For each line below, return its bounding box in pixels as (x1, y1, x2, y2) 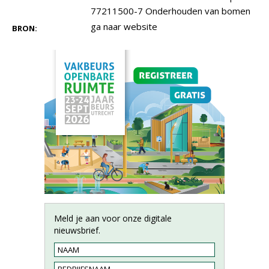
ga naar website (91, 20, 157, 32)
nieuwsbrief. (54, 225, 100, 236)
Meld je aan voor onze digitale (54, 213, 172, 224)
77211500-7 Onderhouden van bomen (91, 5, 250, 17)
